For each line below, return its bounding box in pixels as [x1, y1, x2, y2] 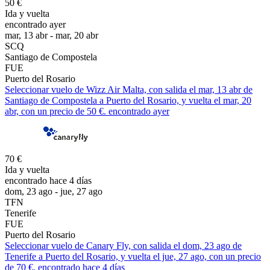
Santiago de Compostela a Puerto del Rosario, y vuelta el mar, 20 [5, 95, 251, 105]
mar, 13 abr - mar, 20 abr [5, 30, 98, 40]
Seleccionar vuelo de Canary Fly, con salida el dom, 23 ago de [5, 240, 242, 251]
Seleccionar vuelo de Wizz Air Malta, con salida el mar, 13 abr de [5, 84, 253, 95]
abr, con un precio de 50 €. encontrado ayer [5, 105, 169, 116]
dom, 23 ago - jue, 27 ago [5, 186, 102, 196]
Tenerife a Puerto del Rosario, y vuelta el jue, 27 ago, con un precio [5, 251, 261, 262]
